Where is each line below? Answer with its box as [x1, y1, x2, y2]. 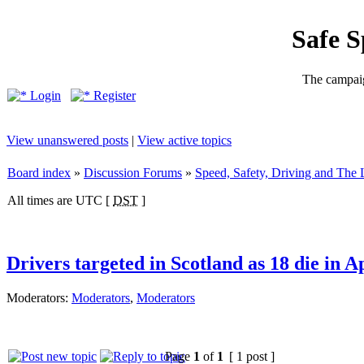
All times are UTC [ [7, 193, 113, 207]
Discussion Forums [84, 166, 182, 180]
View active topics [137, 133, 232, 147]
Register [90, 89, 136, 102]
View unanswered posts [6, 133, 128, 147]
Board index [7, 166, 71, 180]
